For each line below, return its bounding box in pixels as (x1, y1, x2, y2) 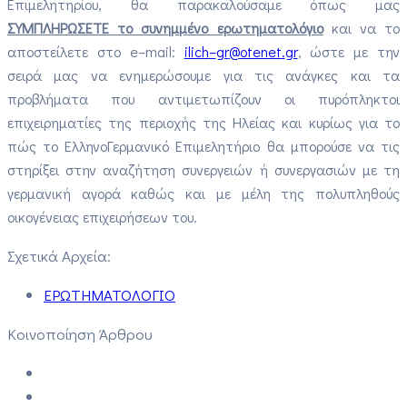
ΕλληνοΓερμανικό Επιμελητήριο (65, 135, 261, 155)
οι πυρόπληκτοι (283, 88, 400, 108)
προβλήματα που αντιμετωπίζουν (7, 88, 284, 108)
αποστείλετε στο (7, 41, 130, 61)
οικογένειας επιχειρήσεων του (7, 206, 194, 226)
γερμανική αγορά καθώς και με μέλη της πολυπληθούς (7, 183, 400, 203)
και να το (323, 17, 400, 37)
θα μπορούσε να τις (260, 135, 401, 155)
